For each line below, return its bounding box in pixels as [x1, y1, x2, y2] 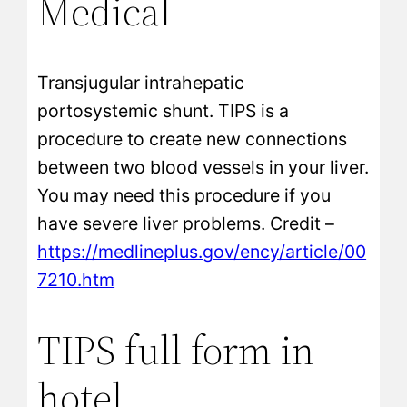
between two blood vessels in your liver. [37, 155, 370, 178]
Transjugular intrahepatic [37, 71, 245, 94]
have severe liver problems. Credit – [37, 212, 335, 234]
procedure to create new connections [37, 127, 348, 150]
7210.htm [37, 268, 115, 291]
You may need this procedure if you [37, 184, 332, 206]
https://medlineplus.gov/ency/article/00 [37, 240, 367, 263]
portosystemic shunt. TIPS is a [37, 99, 290, 122]
